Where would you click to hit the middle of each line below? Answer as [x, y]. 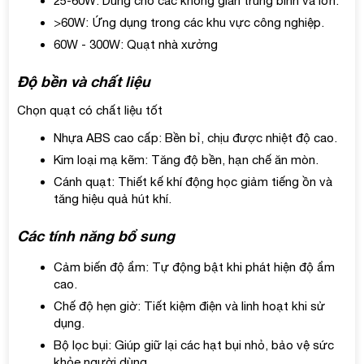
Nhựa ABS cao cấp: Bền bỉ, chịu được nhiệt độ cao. [196, 137]
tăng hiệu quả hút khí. [113, 198]
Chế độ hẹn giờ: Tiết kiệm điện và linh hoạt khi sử [190, 305]
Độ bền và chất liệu [84, 81]
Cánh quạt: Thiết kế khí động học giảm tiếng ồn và [193, 181]
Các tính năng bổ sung [96, 235]
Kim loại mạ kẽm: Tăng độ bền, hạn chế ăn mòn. [186, 159]
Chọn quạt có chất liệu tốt [90, 110]
